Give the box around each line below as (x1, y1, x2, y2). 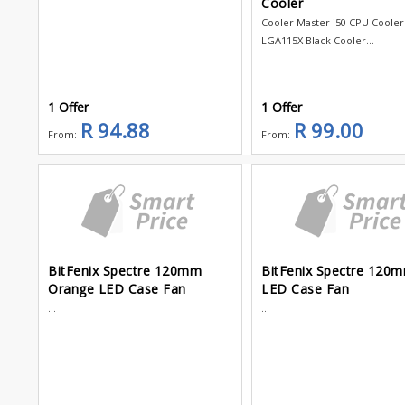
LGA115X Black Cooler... (261, 33, 375, 47)
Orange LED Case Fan (48, 280, 186, 298)
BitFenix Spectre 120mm (48, 262, 202, 280)
